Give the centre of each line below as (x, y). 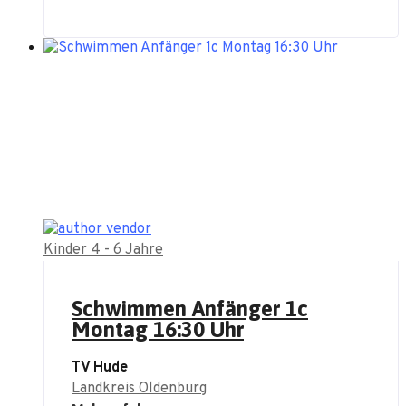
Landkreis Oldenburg (139, 389)
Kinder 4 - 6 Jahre (103, 250)
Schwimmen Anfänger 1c (190, 309)
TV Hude (100, 368)
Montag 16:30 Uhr (158, 330)
